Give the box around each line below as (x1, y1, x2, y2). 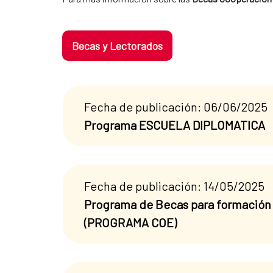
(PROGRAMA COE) (84, 214, 177, 230)
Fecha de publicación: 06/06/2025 (84, 99, 268, 114)
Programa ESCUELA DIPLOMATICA (84, 117, 265, 132)
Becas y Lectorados (72, 38, 163, 52)
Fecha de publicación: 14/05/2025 (84, 178, 264, 193)
